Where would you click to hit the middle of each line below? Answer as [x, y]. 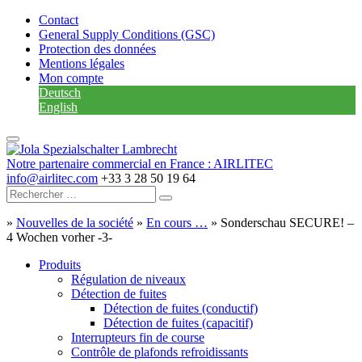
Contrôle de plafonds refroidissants [160, 352]
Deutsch [60, 93]
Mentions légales [82, 63]
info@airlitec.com [52, 178]
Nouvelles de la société [75, 223]
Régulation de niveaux [128, 279]
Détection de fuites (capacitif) [178, 323]
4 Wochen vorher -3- [59, 237]
